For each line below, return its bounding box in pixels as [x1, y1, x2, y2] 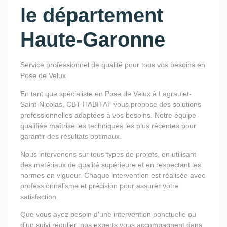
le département [20, 4, 163, 27]
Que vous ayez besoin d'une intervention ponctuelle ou [20, 210, 196, 219]
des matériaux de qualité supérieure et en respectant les [20, 161, 201, 169]
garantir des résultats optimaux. [20, 132, 122, 140]
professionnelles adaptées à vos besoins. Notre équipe [20, 110, 196, 119]
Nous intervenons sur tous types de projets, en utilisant [20, 150, 196, 159]
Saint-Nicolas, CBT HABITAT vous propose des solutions [20, 100, 201, 108]
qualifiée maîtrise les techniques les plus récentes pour [20, 121, 196, 130]
